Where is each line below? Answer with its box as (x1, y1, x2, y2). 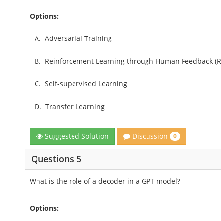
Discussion (130, 131, 170, 141)
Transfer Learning (45, 101, 105, 111)
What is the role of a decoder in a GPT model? (30, 176, 181, 185)
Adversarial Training (45, 33, 112, 43)
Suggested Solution (43, 131, 109, 141)
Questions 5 (31, 153, 81, 165)
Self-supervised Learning (45, 78, 128, 88)
